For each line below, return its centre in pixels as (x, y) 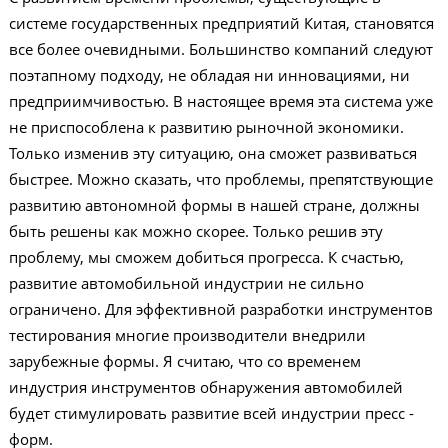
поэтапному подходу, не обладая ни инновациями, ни (209, 75)
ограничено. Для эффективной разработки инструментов (220, 309)
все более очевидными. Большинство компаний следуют (220, 49)
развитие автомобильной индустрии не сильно (186, 283)
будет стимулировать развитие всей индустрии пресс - (211, 413)
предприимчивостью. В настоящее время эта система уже (220, 101)
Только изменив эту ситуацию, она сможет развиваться (212, 153)
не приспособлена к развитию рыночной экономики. (206, 127)
